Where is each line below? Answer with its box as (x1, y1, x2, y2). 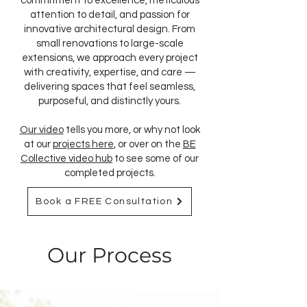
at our (23, 139, 53, 149)
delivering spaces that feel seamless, (24, 82, 195, 92)
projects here (52, 139, 114, 149)
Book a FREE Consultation (35, 197, 173, 206)
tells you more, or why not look (63, 125, 200, 135)
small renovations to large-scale (36, 38, 184, 49)
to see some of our (112, 153, 199, 164)
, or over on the (113, 139, 183, 149)
